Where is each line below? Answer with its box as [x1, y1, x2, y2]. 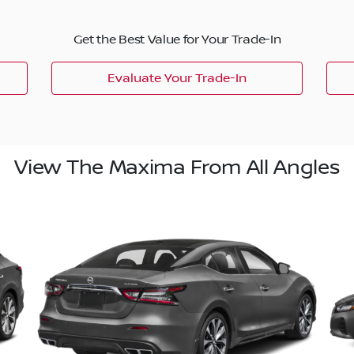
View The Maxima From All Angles [14, 156, 340, 180]
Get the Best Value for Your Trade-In [73, 32, 281, 47]
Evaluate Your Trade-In [107, 71, 247, 85]
